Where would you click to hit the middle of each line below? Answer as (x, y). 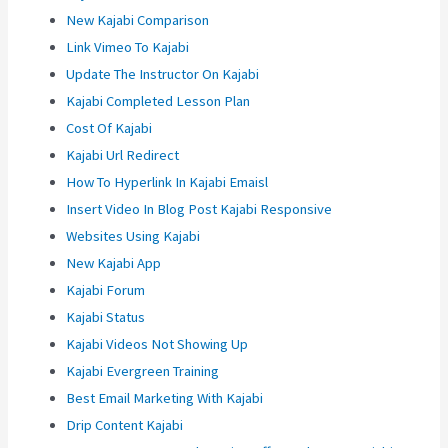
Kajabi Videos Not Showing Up (157, 344)
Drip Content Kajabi (125, 425)
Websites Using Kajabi (133, 236)
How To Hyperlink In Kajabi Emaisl (167, 182)
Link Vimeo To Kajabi (128, 47)
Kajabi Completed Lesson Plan (158, 101)
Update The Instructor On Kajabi (163, 74)
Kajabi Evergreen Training (143, 371)
